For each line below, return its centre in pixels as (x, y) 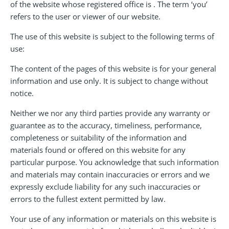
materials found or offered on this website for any (98, 150)
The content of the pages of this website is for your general (113, 68)
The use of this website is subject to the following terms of (112, 36)
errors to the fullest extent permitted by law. (88, 199)
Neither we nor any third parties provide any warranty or (110, 113)
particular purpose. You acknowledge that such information (114, 162)
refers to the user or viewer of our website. (85, 16)
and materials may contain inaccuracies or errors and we (110, 174)
